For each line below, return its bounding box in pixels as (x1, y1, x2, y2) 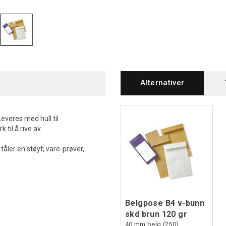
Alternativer (140, 78, 185, 87)
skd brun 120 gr (125, 209, 188, 219)
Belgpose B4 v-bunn (125, 198, 205, 208)
